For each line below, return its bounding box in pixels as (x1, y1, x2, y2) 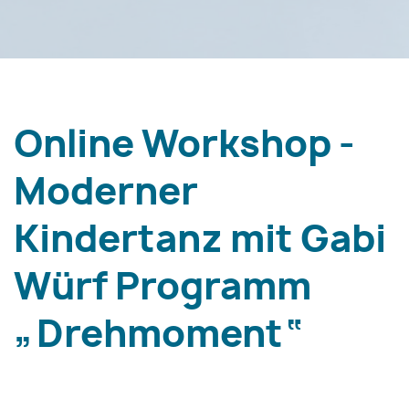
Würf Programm (14, 269, 311, 307)
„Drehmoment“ (14, 317, 303, 354)
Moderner (14, 174, 198, 212)
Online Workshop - (14, 127, 355, 164)
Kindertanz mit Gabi (14, 222, 386, 259)
